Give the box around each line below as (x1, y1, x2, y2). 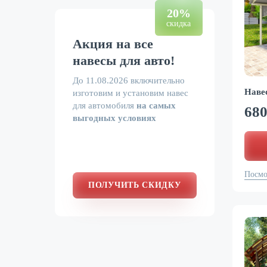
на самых (136, 101, 176, 110)
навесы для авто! (73, 53, 175, 68)
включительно (128, 76, 185, 85)
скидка (166, 19, 191, 28)
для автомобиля (73, 101, 136, 110)
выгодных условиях (73, 113, 156, 123)
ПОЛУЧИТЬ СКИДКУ (88, 181, 181, 190)
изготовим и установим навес (73, 88, 188, 98)
